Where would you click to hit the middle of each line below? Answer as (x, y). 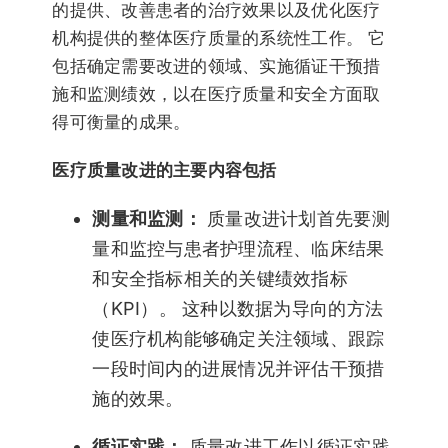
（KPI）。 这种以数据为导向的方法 (238, 309)
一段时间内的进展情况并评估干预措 (238, 369)
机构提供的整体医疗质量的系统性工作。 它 (219, 38)
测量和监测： (147, 219)
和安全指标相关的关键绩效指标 (220, 279)
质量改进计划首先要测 (295, 219)
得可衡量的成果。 (121, 122)
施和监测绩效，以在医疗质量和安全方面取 (216, 94)
